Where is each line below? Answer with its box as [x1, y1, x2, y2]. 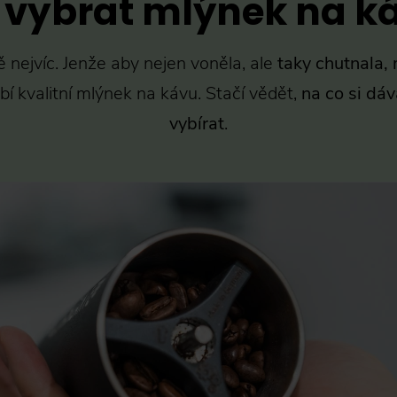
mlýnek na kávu [76, 82, 198, 105]
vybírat [169, 112, 224, 136]
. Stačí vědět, [198, 82, 301, 105]
